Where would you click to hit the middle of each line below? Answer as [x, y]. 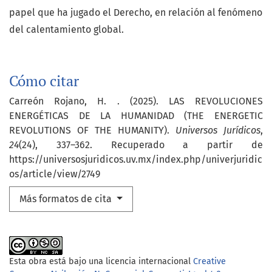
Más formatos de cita [67, 199]
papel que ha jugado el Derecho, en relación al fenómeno [136, 12]
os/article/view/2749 [55, 174]
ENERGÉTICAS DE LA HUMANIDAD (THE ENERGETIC [136, 115]
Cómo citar [44, 80]
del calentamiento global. [66, 29]
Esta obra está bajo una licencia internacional [101, 261]
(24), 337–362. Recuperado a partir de [141, 144]
